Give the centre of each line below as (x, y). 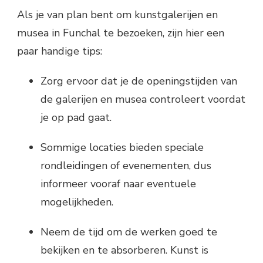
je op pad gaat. (76, 118)
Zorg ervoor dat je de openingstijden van (139, 81)
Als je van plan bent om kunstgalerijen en (117, 15)
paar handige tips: (60, 51)
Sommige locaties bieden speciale (122, 148)
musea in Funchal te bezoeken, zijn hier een (121, 33)
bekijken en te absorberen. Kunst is (124, 250)
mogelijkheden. (77, 202)
